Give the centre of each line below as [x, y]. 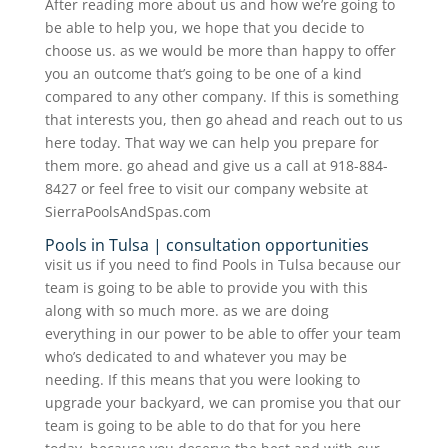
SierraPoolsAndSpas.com [127, 211]
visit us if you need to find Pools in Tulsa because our [222, 264]
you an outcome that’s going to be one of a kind [203, 73]
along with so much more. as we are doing [186, 310]
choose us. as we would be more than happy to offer [220, 50]
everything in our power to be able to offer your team [222, 333]
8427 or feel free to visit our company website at [206, 188]
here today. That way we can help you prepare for [211, 142]
